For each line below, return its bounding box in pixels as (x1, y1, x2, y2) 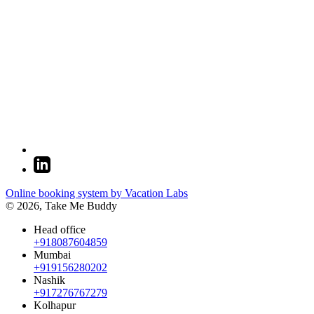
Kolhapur (34, 299, 76, 312)
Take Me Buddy (45, 200, 117, 212)
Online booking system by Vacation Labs (6, 187, 188, 200)
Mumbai (34, 249, 71, 261)
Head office (34, 224, 86, 236)
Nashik (34, 274, 65, 287)
